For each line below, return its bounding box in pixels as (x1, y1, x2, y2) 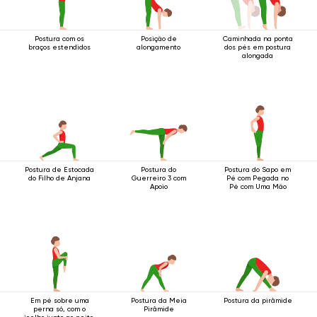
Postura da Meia (130, 296, 187, 304)
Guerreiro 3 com (131, 174, 186, 182)
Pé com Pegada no (226, 174, 289, 182)
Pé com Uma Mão (229, 183, 287, 190)
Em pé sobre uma (30, 296, 89, 304)
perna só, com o (33, 305, 86, 313)
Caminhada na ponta (222, 35, 293, 42)
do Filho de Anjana (28, 174, 91, 182)
